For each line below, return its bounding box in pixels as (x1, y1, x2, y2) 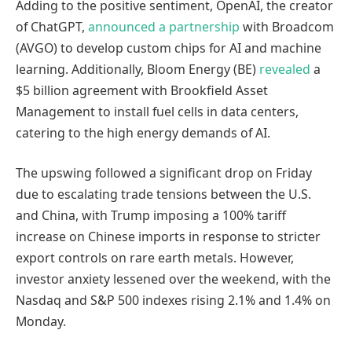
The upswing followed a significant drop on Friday (16, 164, 312, 182)
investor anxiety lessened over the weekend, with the (16, 270, 331, 288)
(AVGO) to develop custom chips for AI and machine (16, 38, 321, 57)
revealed (259, 60, 310, 78)
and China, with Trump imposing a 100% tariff (16, 207, 286, 225)
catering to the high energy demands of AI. (16, 123, 270, 141)
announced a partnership (88, 17, 240, 35)
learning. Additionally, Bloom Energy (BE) (16, 60, 259, 78)
